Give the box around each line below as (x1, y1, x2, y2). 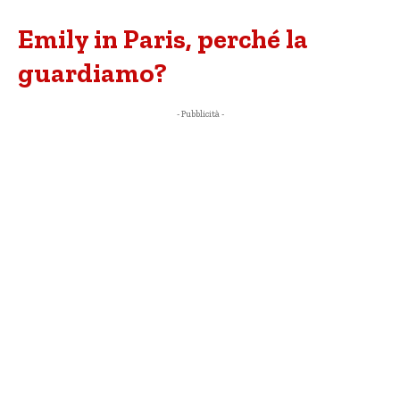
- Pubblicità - (176, 109, 224, 120)
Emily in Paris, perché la (18, 23, 308, 55)
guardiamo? (18, 57, 167, 89)
